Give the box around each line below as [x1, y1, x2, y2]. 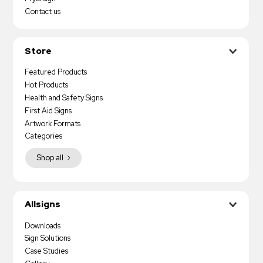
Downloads [25, 220, 61, 231]
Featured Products [25, 67, 87, 77]
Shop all [36, 153, 63, 163]
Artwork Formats [25, 118, 81, 129]
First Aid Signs [25, 105, 72, 116]
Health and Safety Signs [25, 92, 103, 103]
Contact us [25, 6, 61, 16]
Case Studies [25, 246, 69, 257]
